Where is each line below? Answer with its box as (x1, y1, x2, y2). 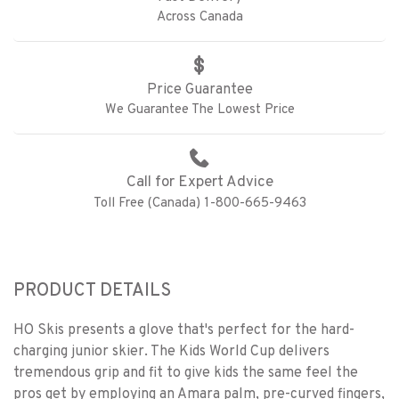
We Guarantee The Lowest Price (104, 102, 295, 118)
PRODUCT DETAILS (13, 280, 171, 303)
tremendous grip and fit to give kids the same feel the (13, 364, 358, 382)
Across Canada (156, 9, 243, 26)
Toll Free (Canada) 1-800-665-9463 (93, 195, 306, 212)
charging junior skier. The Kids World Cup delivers (13, 343, 330, 361)
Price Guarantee (146, 81, 253, 99)
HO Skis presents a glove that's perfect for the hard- (13, 322, 354, 339)
